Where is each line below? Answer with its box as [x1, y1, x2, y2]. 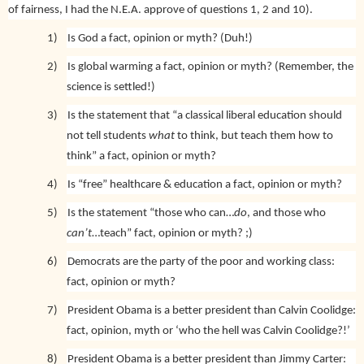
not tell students [67, 129, 146, 142]
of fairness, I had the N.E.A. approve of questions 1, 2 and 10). [8, 3, 313, 16]
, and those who [247, 206, 326, 219]
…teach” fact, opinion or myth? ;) [92, 227, 253, 240]
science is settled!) [67, 80, 155, 93]
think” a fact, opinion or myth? [67, 149, 216, 162]
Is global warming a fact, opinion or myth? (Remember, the [67, 60, 353, 73]
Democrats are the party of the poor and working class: [67, 255, 335, 268]
